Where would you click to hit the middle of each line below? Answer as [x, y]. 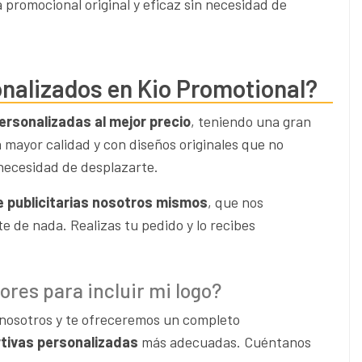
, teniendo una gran [251, 121]
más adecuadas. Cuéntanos [225, 341]
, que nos [236, 202]
